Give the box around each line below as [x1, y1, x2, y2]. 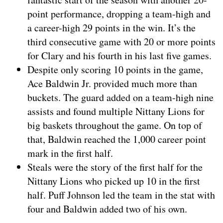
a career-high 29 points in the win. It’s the [27, 21, 196, 35]
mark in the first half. [27, 146, 113, 160]
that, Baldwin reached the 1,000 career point [27, 132, 206, 146]
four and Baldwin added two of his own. [27, 202, 187, 216]
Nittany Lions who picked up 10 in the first [27, 174, 200, 188]
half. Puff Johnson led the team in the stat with [27, 188, 215, 202]
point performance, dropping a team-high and [27, 7, 211, 21]
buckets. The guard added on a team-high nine [27, 91, 214, 105]
